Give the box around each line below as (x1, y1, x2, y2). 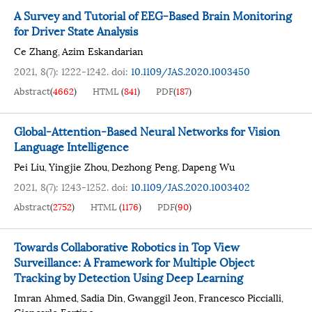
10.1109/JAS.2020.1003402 (131, 179, 250, 194)
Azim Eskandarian (62, 43, 143, 58)
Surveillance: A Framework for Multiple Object (14, 253, 254, 270)
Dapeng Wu (182, 159, 235, 173)
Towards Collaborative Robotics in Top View (14, 237, 240, 255)
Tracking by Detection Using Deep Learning (14, 268, 243, 286)
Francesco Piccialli (198, 290, 281, 304)
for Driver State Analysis (14, 22, 138, 39)
